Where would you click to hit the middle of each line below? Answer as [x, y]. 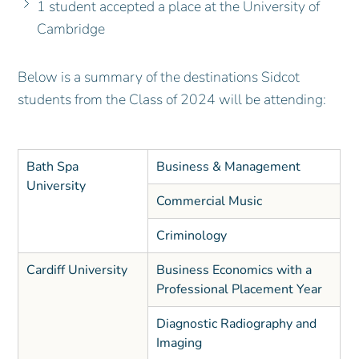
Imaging [179, 343]
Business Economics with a [234, 270]
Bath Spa [52, 167]
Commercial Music [209, 202]
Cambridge [71, 29]
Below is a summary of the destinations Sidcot [159, 77]
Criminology [191, 236]
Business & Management [228, 167]
